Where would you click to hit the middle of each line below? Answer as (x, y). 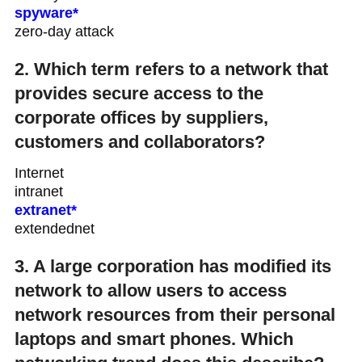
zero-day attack (64, 32)
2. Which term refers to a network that (171, 69)
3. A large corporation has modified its (173, 266)
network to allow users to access (150, 290)
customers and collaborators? (139, 142)
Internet (39, 173)
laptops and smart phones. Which (154, 339)
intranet (38, 192)
